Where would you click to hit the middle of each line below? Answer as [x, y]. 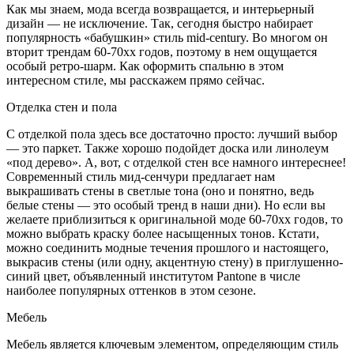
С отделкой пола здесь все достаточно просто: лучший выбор [172, 134]
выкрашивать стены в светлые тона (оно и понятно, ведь [160, 190]
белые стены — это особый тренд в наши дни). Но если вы [166, 205]
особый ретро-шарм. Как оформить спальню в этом [145, 66]
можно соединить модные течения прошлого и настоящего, [168, 247]
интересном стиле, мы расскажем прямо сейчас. [136, 80]
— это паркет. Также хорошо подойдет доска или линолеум [168, 148]
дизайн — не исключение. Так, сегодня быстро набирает [160, 23]
